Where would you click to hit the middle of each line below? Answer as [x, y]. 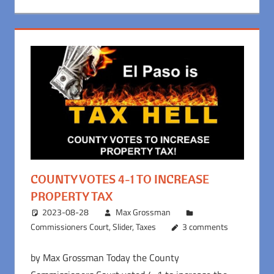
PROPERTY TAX [71, 196]
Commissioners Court [69, 226]
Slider [122, 226]
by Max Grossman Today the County [105, 257]
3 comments [206, 226]
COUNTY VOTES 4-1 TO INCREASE [120, 179]
